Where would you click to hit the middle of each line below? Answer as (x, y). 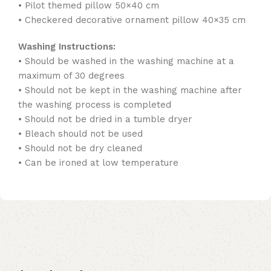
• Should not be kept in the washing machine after (130, 90)
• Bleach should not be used (80, 133)
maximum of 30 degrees (71, 75)
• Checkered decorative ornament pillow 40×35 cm (132, 20)
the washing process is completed (95, 104)
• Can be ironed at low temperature (98, 162)
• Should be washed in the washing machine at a (126, 61)
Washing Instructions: (67, 46)
